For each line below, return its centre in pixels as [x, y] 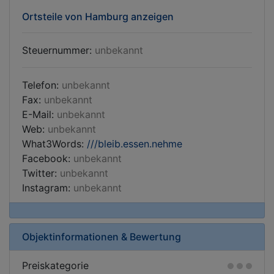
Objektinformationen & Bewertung [102, 237]
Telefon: [42, 85]
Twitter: [41, 173]
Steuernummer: [58, 50]
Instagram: [48, 188]
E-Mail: [39, 114]
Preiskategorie [55, 265]
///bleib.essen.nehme [135, 144]
